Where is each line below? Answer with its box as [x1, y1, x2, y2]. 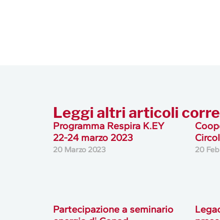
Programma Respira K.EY [53, 119, 165, 132]
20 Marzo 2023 [53, 144, 106, 154]
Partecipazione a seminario [53, 203, 173, 215]
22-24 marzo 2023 [53, 131, 133, 143]
